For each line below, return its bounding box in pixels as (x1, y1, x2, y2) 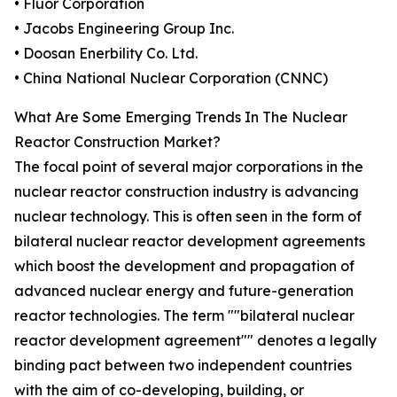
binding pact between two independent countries (14, 356, 352, 375)
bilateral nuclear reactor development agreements (14, 232, 365, 251)
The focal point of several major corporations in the (14, 158, 363, 176)
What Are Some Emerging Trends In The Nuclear (14, 108, 347, 127)
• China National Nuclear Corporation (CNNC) (14, 69, 328, 88)
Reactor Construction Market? (14, 133, 221, 152)
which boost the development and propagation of (14, 257, 354, 276)
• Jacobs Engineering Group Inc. (14, 19, 234, 38)
